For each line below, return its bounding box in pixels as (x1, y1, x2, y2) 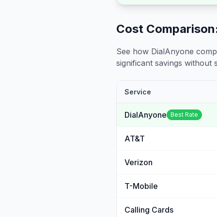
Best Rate (170, 111, 198, 118)
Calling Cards (124, 205, 173, 215)
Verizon (124, 157, 153, 167)
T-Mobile (124, 181, 158, 191)
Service (124, 88, 151, 96)
